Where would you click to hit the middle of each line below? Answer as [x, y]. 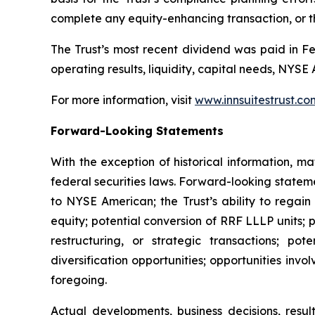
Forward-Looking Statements [137, 130]
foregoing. [79, 279]
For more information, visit [123, 99]
